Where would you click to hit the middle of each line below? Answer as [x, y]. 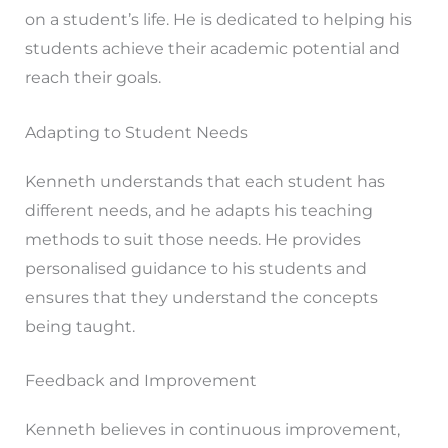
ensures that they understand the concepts [201, 297]
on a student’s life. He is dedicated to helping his [218, 20]
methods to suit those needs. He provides [192, 239]
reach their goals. [92, 78]
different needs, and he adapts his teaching [198, 210]
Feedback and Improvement [140, 381]
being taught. [79, 326]
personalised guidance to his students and [195, 268]
